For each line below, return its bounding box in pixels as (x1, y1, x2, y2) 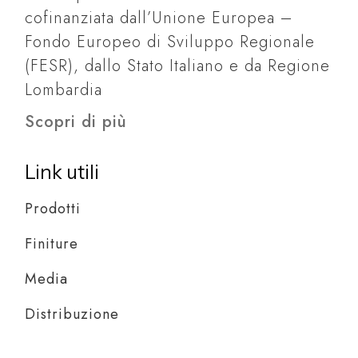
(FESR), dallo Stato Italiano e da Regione (25, 54, 331, 78)
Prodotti (25, 198, 82, 220)
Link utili (25, 161, 100, 185)
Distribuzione (25, 304, 120, 325)
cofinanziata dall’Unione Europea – (25, 6, 293, 30)
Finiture (25, 233, 79, 255)
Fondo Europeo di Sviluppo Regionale (25, 30, 316, 54)
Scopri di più (25, 110, 128, 134)
